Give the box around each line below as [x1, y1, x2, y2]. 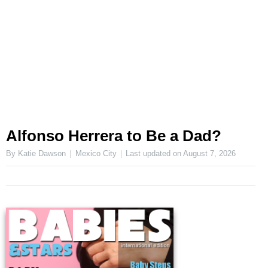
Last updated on [126, 150, 184, 158]
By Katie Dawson [6, 150, 66, 158]
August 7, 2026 [183, 150, 236, 158]
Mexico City [75, 150, 117, 158]
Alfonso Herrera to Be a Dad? [6, 127, 221, 145]
